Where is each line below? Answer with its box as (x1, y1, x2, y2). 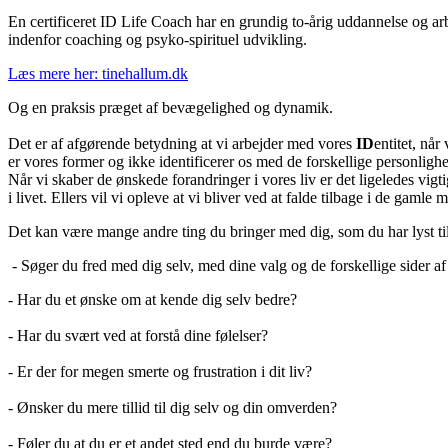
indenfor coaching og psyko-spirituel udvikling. (8, 30, 307, 48)
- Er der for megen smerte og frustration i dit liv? (8, 362, 312, 380)
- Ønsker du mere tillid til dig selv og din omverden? (8, 398, 337, 416)
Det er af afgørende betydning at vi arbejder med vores (8, 134, 356, 152)
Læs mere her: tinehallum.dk (8, 64, 188, 82)
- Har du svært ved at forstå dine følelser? (8, 326, 268, 344)
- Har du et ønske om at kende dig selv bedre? (8, 290, 297, 308)
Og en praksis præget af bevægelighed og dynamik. (8, 98, 333, 116)
